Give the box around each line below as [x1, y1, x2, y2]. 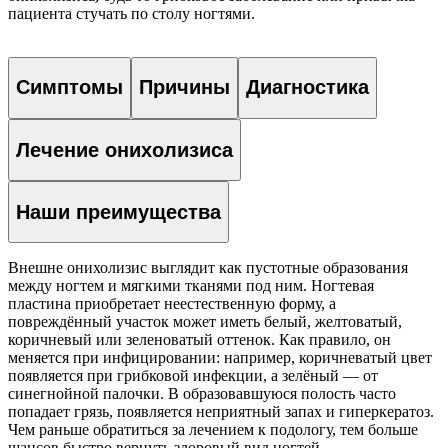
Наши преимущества [16, 200, 221, 223]
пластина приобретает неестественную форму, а [8, 295, 336, 313]
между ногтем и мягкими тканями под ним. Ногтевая [8, 277, 374, 295]
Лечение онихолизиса [16, 138, 233, 161]
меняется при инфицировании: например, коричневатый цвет [8, 349, 432, 367]
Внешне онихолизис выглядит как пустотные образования [8, 259, 408, 277]
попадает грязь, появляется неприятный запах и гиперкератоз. [8, 403, 434, 421]
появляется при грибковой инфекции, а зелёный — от [8, 367, 378, 385]
